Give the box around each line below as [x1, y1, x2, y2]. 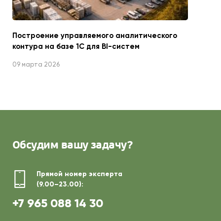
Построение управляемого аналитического [12, 31, 177, 40]
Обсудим [12, 140, 61, 151]
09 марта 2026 [12, 60, 60, 68]
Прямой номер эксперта [37, 169, 122, 178]
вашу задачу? [61, 140, 133, 151]
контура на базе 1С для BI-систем [12, 41, 140, 51]
